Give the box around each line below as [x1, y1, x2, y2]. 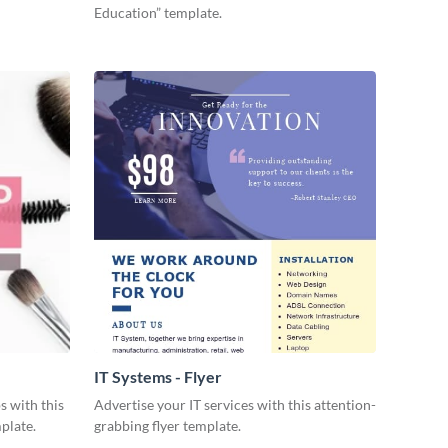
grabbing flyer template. [94, 417, 241, 435]
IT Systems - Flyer [94, 367, 222, 387]
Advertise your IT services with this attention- [94, 396, 376, 414]
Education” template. [94, 4, 222, 22]
